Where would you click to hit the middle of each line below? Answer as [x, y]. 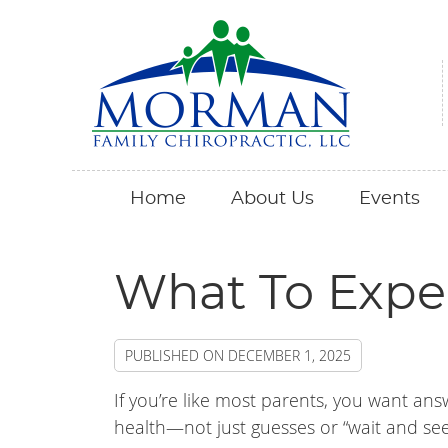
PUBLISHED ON [176, 355]
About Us [272, 199]
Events [389, 199]
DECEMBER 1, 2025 [289, 355]
